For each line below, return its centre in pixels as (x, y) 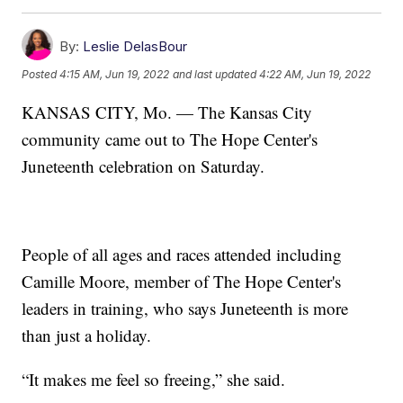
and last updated (215, 75)
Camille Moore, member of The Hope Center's (182, 281)
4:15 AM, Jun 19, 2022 (115, 75)
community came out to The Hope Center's (170, 139)
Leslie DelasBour (135, 46)
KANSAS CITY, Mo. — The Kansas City (167, 112)
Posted (41, 75)
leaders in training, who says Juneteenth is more (185, 308)
